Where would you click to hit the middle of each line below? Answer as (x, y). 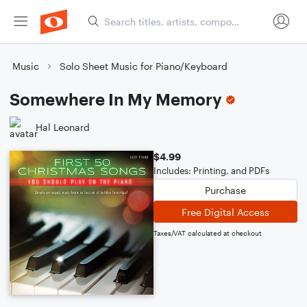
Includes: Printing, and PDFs (211, 171)
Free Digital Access (225, 212)
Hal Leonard (63, 127)
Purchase (225, 190)
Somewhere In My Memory (116, 99)
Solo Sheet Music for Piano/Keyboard (144, 66)
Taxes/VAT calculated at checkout (208, 233)
